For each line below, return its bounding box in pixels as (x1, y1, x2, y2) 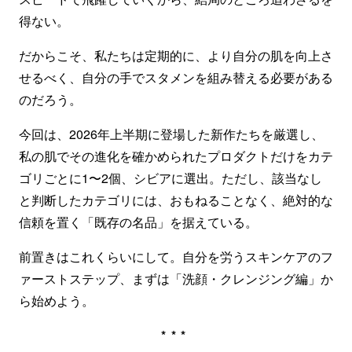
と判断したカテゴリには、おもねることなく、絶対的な (19, 191, 333, 209)
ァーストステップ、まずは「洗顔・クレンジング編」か (19, 269, 333, 288)
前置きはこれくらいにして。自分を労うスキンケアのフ (19, 247, 333, 266)
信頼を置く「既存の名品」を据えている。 (19, 213, 258, 231)
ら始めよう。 (19, 291, 94, 310)
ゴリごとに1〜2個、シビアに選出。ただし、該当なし (19, 169, 322, 187)
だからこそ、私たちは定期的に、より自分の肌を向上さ (19, 46, 333, 64)
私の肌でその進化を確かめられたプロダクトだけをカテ (19, 147, 333, 165)
